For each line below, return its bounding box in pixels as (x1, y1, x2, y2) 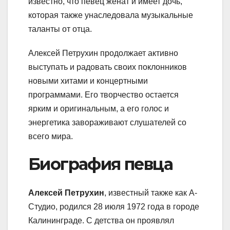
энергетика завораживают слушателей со (28, 118, 186, 127)
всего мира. (28, 131, 73, 141)
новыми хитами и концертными (28, 76, 148, 85)
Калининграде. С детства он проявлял (28, 216, 174, 225)
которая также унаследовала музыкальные (28, 10, 193, 20)
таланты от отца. (28, 24, 92, 33)
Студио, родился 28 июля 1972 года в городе (28, 202, 199, 212)
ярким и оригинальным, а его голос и (28, 104, 169, 113)
